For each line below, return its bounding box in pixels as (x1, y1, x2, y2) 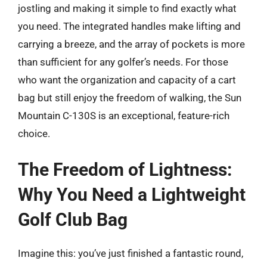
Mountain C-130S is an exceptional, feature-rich (18, 109, 229, 122)
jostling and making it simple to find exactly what (18, 2, 237, 14)
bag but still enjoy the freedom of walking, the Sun (18, 91, 241, 104)
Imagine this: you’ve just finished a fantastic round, (18, 247, 243, 259)
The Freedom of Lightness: (18, 159, 232, 180)
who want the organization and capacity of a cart (18, 73, 236, 86)
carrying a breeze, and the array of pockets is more (18, 38, 245, 50)
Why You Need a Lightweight (18, 184, 246, 205)
